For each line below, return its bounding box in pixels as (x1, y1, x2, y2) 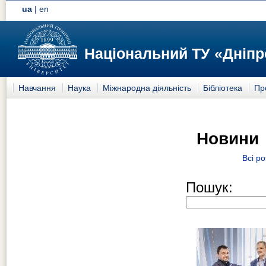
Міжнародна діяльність (103, 83, 191, 93)
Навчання (18, 83, 56, 93)
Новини (197, 128, 259, 148)
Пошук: (186, 179, 233, 196)
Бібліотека (203, 83, 242, 93)
